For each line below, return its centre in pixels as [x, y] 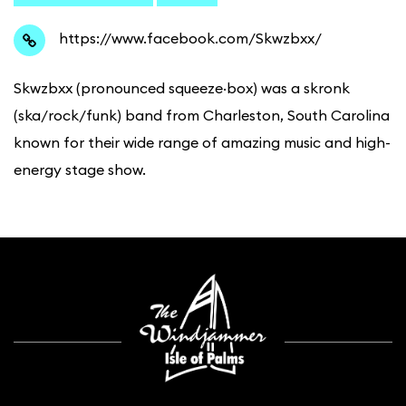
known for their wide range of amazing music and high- [202, 143]
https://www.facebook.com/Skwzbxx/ [190, 39]
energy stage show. [80, 170]
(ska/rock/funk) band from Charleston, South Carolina [202, 116]
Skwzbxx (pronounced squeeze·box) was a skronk [182, 88]
